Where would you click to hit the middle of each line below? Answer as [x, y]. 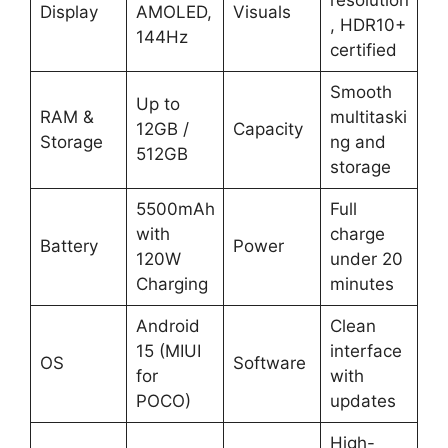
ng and [357, 141]
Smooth [360, 91]
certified [363, 49]
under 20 [366, 258]
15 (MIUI [168, 350]
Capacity [267, 128]
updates [362, 400]
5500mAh [175, 208]
